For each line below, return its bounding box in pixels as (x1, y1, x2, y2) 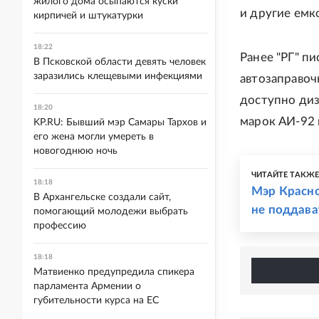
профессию (33, 221, 86, 231)
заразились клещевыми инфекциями (33, 71, 202, 81)
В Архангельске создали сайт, (33, 192, 171, 202)
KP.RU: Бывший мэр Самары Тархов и (33, 117, 206, 127)
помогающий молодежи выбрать (33, 206, 188, 216)
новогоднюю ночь (33, 146, 117, 156)
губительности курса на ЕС (33, 296, 159, 305)
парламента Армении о (33, 281, 141, 291)
